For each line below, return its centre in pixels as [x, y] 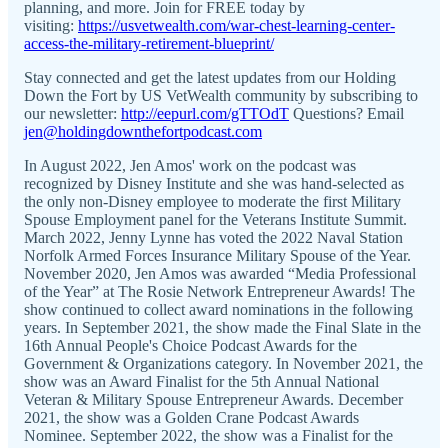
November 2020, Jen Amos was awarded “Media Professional [220, 273]
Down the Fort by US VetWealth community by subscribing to [221, 95]
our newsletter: [72, 113]
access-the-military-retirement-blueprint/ [149, 43]
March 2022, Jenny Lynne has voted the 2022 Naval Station [213, 237]
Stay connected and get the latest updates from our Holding [210, 77]
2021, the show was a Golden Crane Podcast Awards [191, 417]
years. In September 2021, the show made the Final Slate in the [222, 327]
